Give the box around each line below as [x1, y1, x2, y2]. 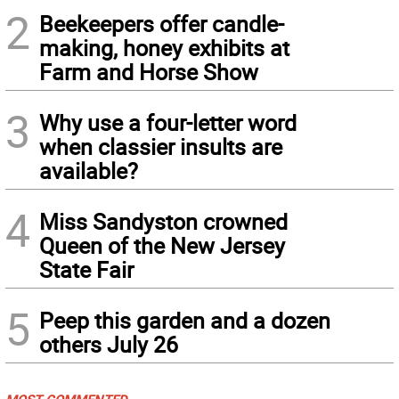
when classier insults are [39, 131, 282, 161]
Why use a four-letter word [39, 107, 297, 137]
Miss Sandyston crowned [39, 206, 288, 236]
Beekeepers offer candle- [39, 8, 284, 38]
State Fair [39, 254, 134, 284]
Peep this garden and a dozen [39, 305, 330, 335]
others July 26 [39, 329, 178, 359]
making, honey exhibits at [39, 32, 289, 62]
